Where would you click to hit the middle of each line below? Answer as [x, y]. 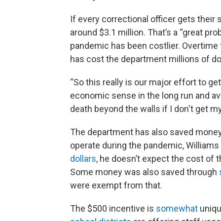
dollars [83, 159]
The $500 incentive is [113, 208]
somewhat [178, 208]
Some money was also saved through [145, 172]
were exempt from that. [116, 185]
